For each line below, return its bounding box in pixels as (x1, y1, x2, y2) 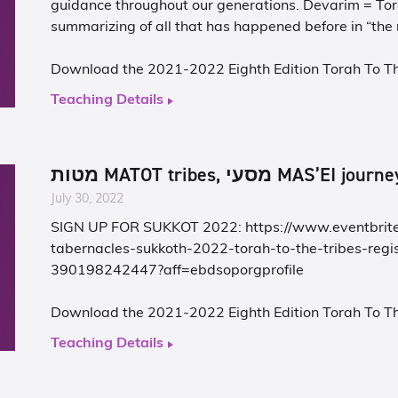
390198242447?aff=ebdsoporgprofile (51, 264, 305, 278)
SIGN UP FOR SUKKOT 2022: (51, 221, 246, 235)
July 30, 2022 (51, 193, 124, 206)
